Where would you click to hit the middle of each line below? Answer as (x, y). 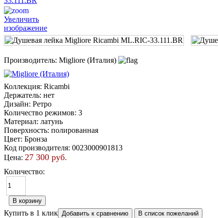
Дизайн (16, 104)
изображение (26, 28)
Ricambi (57, 86)
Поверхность (26, 130)
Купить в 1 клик (31, 213)
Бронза (36, 139)
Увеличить (21, 19)
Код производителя (36, 147)
